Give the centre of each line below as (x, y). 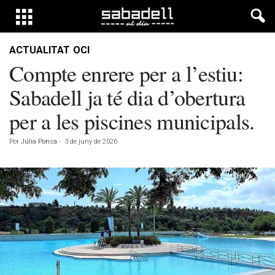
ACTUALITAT (40, 50)
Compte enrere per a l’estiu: (126, 73)
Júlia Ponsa (39, 141)
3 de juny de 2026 (91, 141)
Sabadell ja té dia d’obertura (127, 97)
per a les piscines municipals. (132, 121)
